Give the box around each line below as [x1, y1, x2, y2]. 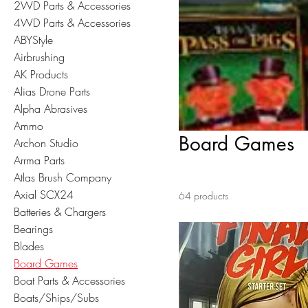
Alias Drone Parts [14, 84, 90, 100]
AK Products [14, 67, 68, 82]
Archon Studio [14, 135, 78, 151]
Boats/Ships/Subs [14, 290, 99, 306]
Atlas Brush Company [14, 170, 111, 186]
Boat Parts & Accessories [14, 273, 125, 289]
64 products [179, 189, 228, 203]
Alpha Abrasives [14, 101, 87, 117]
